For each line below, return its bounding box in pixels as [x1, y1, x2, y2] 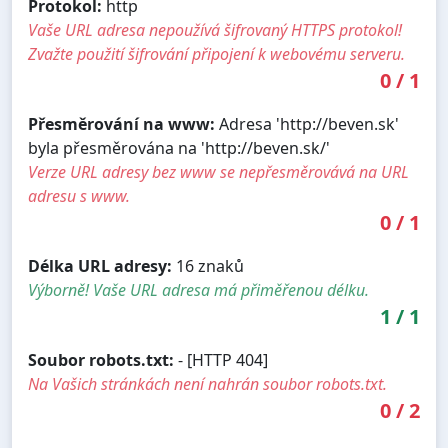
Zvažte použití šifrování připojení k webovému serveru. [28, 42, 405, 65]
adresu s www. [28, 184, 130, 207]
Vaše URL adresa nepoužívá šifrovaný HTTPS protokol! [28, 18, 402, 41]
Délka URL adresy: [28, 254, 172, 277]
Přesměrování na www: [28, 112, 215, 135]
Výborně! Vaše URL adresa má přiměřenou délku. [28, 278, 369, 301]
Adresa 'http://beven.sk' [215, 112, 399, 135]
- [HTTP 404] [174, 348, 268, 371]
